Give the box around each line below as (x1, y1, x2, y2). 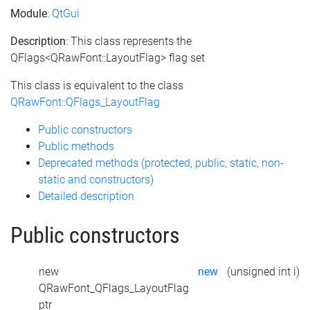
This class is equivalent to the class (10, 78, 183, 92)
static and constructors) (38, 172, 154, 186)
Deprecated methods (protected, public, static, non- (38, 156, 284, 170)
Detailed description (38, 189, 134, 203)
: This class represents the (66, 34, 192, 48)
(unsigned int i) (227, 265, 300, 279)
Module (10, 6, 47, 20)
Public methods (38, 139, 114, 153)
